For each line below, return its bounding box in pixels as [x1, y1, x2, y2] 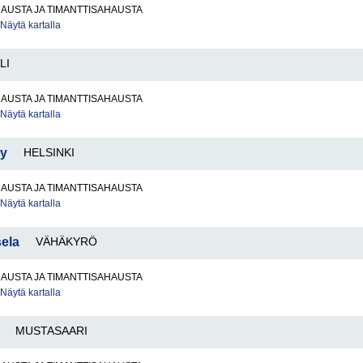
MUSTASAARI [15, 324, 88, 337]
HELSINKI [23, 146, 75, 159]
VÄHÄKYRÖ [36, 235, 97, 248]
